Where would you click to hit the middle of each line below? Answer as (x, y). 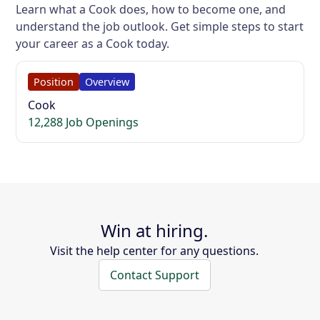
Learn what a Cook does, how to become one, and (151, 10)
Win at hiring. (154, 231)
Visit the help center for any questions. (154, 251)
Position (54, 82)
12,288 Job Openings (84, 122)
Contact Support (154, 275)
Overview (107, 82)
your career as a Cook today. (93, 44)
